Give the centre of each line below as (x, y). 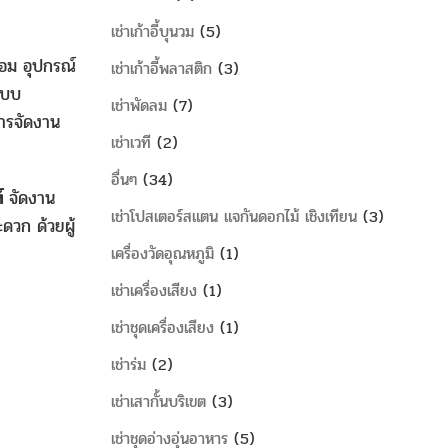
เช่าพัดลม (139, 105)
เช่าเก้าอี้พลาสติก (161, 68)
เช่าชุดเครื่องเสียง (162, 327)
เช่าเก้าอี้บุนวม (152, 31)
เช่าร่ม (128, 364)
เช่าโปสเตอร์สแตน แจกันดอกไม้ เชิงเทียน (234, 216)
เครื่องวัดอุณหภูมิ (162, 253)
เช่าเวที (131, 142)
